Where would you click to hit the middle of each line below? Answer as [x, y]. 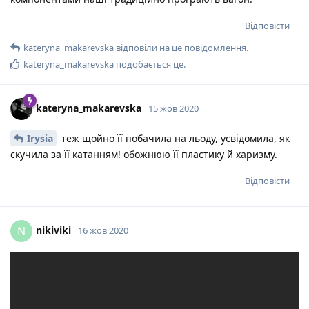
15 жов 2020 [173, 108]
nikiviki [53, 230]
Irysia [40, 139]
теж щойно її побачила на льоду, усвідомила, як [174, 139]
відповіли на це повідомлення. [181, 48]
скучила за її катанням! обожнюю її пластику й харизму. [144, 154]
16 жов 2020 [103, 230]
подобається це [149, 64]
